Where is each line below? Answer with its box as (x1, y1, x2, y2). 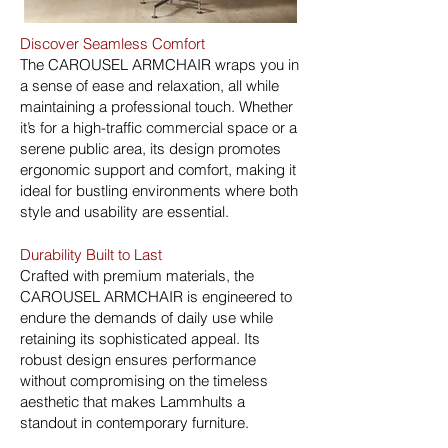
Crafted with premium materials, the (20, 266, 254, 285)
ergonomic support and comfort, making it (20, 160, 296, 179)
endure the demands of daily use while (20, 308, 273, 327)
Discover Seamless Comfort (20, 34, 209, 53)
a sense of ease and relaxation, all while (20, 76, 279, 95)
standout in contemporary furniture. (20, 413, 253, 432)
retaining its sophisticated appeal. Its (20, 329, 260, 348)
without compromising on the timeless (20, 371, 268, 390)
